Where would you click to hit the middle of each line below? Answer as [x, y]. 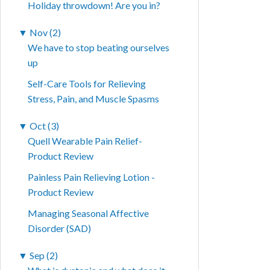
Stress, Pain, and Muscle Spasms [94, 99]
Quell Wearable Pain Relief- [85, 141]
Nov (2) [46, 33]
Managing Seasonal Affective [89, 213]
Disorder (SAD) [60, 228]
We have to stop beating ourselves [99, 48]
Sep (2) [44, 256]
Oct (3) [45, 126]
